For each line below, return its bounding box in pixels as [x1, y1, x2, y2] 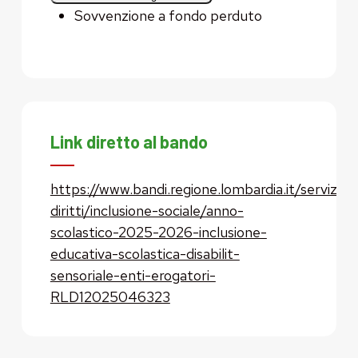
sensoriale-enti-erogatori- [50, 266, 216, 285]
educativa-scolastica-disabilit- [50, 245, 240, 264]
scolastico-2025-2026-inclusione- [50, 223, 267, 242]
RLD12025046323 [50, 288, 170, 307]
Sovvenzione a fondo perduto [74, 6, 262, 25]
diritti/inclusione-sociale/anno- [50, 201, 244, 221]
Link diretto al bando [50, 131, 208, 153]
